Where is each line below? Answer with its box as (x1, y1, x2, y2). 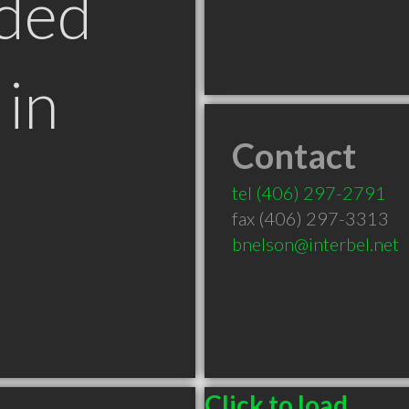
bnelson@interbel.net (232, 233, 399, 255)
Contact (232, 134, 356, 176)
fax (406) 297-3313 (232, 207, 389, 229)
